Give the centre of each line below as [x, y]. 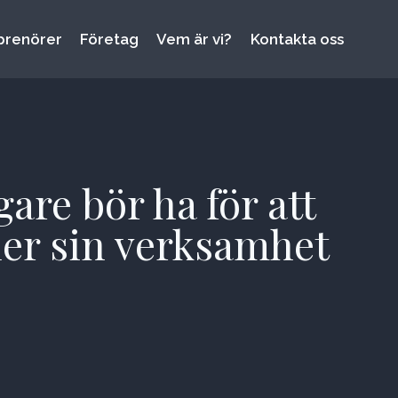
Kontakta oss [297, 40]
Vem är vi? [195, 40]
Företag [110, 40]
